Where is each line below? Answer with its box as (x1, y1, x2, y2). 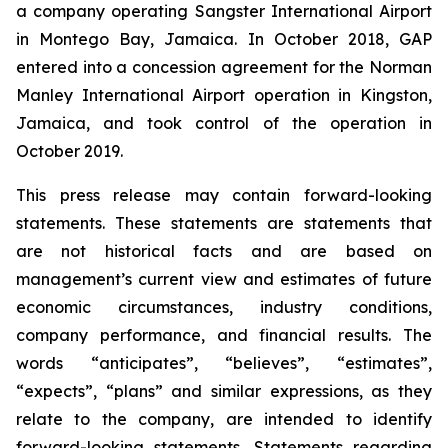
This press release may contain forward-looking (16, 185, 432, 205)
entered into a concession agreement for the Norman (16, 57, 432, 77)
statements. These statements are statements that (16, 213, 432, 233)
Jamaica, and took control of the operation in (16, 113, 432, 133)
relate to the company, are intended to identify (16, 409, 432, 429)
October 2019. (16, 141, 123, 161)
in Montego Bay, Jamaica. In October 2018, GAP (16, 29, 432, 49)
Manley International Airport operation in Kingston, (16, 85, 432, 105)
